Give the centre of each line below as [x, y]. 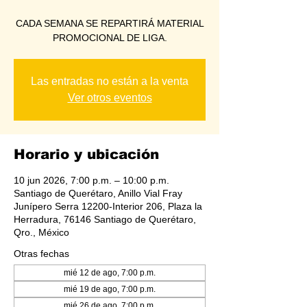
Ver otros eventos [110, 97]
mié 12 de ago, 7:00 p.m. [110, 272]
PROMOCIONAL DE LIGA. [110, 37]
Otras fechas [41, 253]
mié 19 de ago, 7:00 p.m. [110, 289]
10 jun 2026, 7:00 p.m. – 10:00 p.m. [91, 180]
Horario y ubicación [86, 154]
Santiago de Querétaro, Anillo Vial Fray [98, 193]
